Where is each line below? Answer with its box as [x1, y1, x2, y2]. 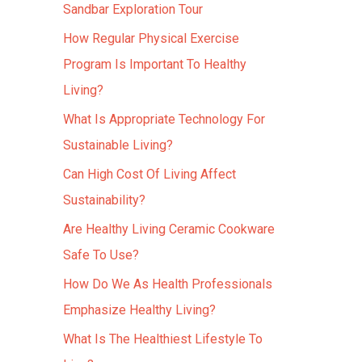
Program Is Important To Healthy [63, 57, 246, 72]
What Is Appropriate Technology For [63, 112, 265, 127]
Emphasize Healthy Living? [63, 302, 216, 318]
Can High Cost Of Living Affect [63, 166, 236, 182]
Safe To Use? [63, 247, 139, 263]
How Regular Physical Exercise [63, 31, 239, 46]
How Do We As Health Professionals [63, 276, 272, 292]
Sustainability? [63, 192, 145, 208]
